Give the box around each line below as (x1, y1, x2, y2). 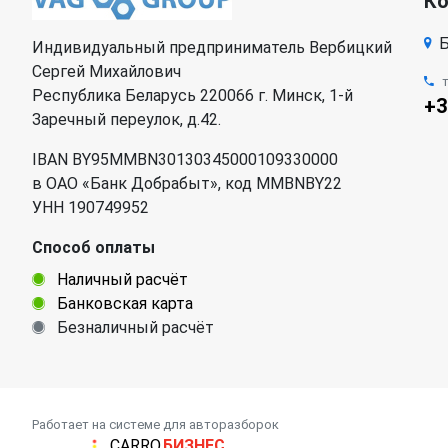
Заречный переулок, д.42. (32, 109, 221, 129)
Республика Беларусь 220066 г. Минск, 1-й (32, 85, 353, 105)
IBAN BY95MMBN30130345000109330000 (32, 149, 338, 169)
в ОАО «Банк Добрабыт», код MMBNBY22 (32, 173, 342, 193)
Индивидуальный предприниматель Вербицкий (32, 37, 392, 57)
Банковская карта (53, 293, 193, 313)
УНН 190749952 (32, 197, 149, 217)
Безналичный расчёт (53, 317, 214, 337)
